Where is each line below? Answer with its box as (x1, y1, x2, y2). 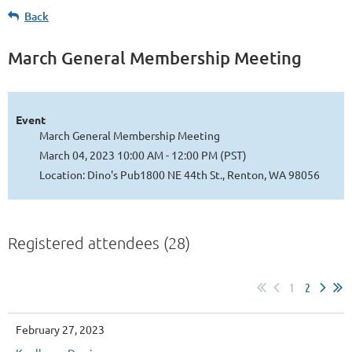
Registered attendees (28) (8, 233, 190, 252)
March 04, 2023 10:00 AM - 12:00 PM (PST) (39, 147, 247, 162)
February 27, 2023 (16, 321, 104, 336)
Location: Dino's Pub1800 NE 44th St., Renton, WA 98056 (39, 167, 320, 181)
